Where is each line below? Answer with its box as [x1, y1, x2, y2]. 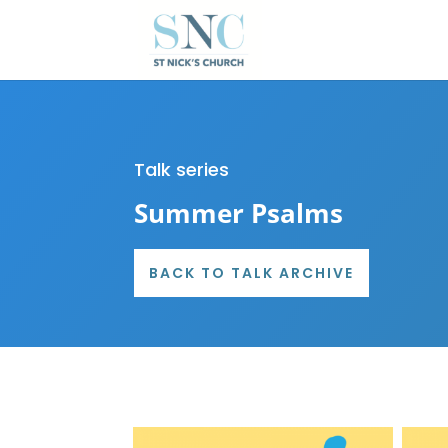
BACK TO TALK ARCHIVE [149, 263, 355, 283]
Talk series [134, 157, 230, 182]
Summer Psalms [134, 195, 344, 231]
